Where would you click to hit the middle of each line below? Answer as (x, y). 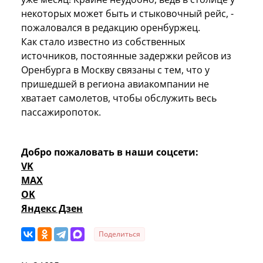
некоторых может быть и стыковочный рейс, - (127, 13)
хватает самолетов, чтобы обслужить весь (119, 98)
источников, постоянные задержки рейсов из (126, 55)
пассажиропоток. (61, 112)
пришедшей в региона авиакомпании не (115, 84)
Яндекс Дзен (52, 208)
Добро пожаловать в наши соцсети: (110, 152)
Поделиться (119, 234)
